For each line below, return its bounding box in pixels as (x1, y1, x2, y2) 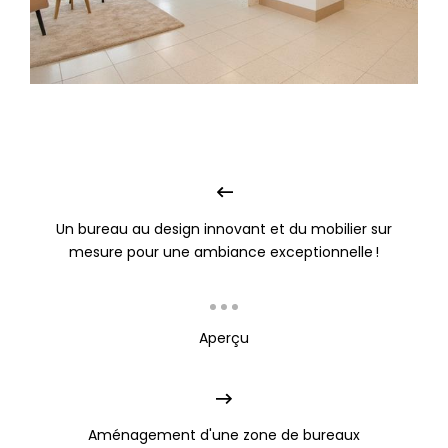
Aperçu (199, 328, 249, 349)
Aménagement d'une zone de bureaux (88, 425, 360, 446)
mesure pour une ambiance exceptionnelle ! (69, 242, 379, 263)
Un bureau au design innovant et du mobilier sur (56, 219, 392, 240)
